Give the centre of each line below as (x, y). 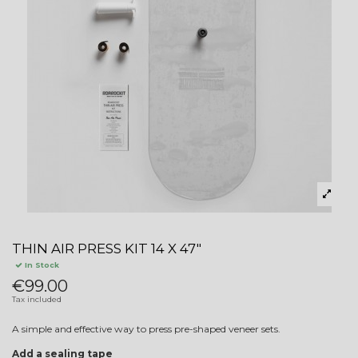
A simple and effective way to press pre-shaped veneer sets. (147, 328)
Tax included (37, 299)
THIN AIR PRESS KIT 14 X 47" (107, 248)
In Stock (40, 265)
